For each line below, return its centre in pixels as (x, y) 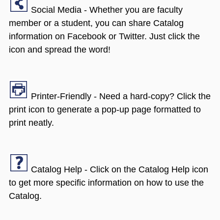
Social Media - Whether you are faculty (106, 10)
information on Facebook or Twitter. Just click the (104, 37)
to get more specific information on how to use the (106, 183)
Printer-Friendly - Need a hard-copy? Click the (120, 96)
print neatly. (31, 123)
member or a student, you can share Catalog (96, 23)
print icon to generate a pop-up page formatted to (105, 110)
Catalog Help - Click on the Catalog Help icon (118, 170)
